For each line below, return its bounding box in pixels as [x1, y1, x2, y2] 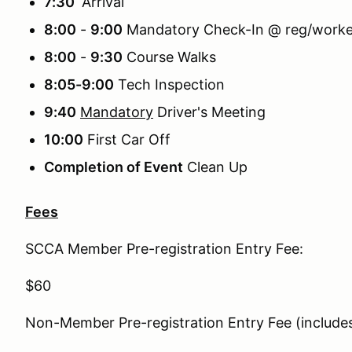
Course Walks [123, 49, 216, 65]
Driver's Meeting [153, 104, 266, 120]
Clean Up [183, 159, 247, 175]
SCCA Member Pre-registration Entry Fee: [25, 240, 303, 257]
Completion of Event [44, 159, 183, 175]
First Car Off [83, 131, 170, 148]
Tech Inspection [114, 76, 225, 93]
